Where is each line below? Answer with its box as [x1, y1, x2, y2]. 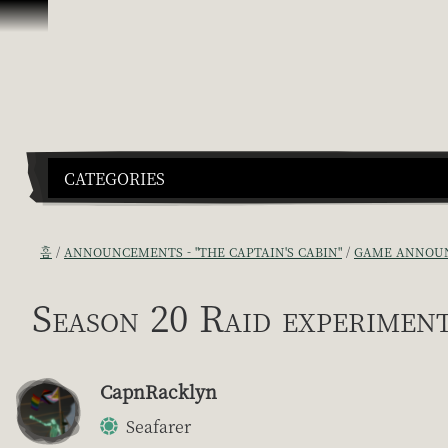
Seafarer [126, 414, 191, 438]
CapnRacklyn [100, 377, 217, 404]
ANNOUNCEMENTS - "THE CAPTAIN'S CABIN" [64, 242, 342, 260]
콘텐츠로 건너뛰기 [8, 8, 133, 31]
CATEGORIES [64, 166, 165, 190]
